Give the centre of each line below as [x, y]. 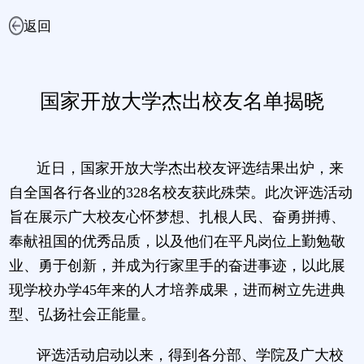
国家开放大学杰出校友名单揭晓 [182, 102]
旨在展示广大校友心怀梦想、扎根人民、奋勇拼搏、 [177, 217]
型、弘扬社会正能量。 [82, 314]
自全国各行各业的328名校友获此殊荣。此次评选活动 [180, 192]
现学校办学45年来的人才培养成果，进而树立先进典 [177, 290]
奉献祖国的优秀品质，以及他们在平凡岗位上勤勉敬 [177, 241]
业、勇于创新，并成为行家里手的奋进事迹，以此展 [177, 265]
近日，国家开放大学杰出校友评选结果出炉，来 [191, 168]
